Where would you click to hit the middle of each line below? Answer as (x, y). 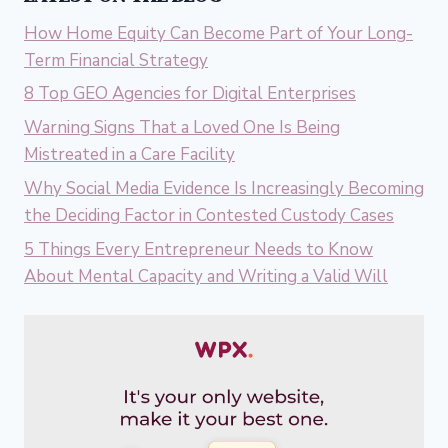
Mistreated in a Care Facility (129, 155)
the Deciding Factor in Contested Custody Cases (209, 215)
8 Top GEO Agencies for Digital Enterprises (190, 94)
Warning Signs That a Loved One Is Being (182, 128)
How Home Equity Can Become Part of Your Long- (218, 33)
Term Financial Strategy (116, 60)
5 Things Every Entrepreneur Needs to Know (198, 249)
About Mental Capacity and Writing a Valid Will (206, 276)
